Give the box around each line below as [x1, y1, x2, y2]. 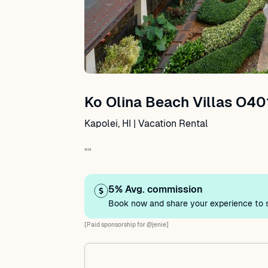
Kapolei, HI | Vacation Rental [84, 118, 208, 129]
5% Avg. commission [108, 184, 203, 195]
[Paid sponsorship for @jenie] [84, 221, 169, 228]
